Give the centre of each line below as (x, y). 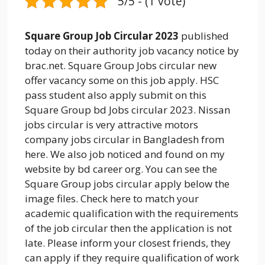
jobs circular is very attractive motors (112, 124)
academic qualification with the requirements (132, 213)
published (204, 35)
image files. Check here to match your (112, 198)
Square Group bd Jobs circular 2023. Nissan (127, 109)
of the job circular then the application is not (128, 228)
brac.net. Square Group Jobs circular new (121, 65)
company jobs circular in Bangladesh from (125, 139)
